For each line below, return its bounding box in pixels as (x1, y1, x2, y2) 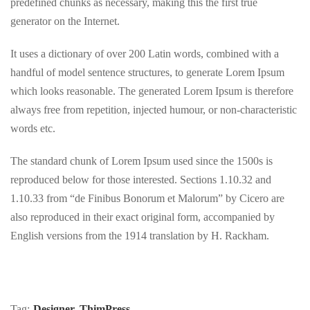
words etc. (10, 122, 55, 135)
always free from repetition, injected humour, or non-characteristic (10, 104, 297, 116)
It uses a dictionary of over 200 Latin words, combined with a (10, 48, 279, 60)
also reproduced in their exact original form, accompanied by (10, 211, 275, 224)
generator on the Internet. (10, 15, 120, 28)
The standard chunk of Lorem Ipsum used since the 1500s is (10, 155, 273, 167)
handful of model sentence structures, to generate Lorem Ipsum (10, 66, 284, 79)
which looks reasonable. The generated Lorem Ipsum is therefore (10, 85, 293, 98)
